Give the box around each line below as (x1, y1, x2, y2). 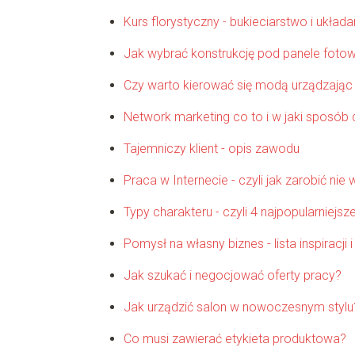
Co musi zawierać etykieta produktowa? (123, 330, 346, 346)
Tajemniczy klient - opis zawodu (123, 140, 300, 156)
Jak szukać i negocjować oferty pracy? (123, 267, 342, 283)
